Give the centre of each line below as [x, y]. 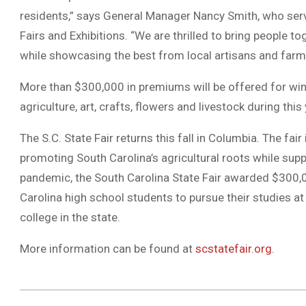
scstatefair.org [234, 249]
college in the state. [70, 217]
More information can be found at [108, 249]
